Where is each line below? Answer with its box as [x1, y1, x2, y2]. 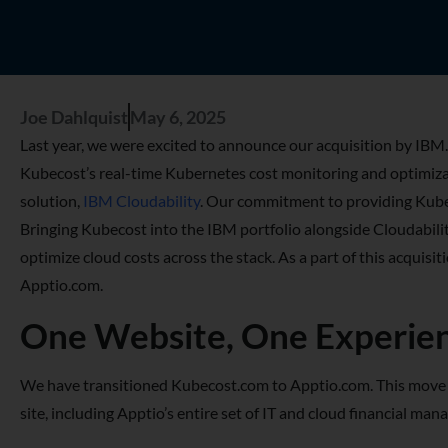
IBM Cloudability [83, 190, 200, 210]
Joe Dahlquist [20, 105, 128, 128]
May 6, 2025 [130, 105, 226, 128]
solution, [20, 190, 83, 210]
